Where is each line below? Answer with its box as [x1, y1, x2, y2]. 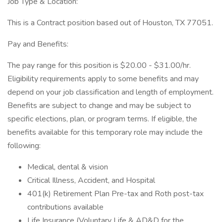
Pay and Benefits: [7, 39, 68, 50]
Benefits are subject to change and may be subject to [7, 100, 191, 111]
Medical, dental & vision [27, 162, 108, 172]
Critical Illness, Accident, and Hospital [27, 175, 155, 186]
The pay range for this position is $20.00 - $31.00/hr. [7, 60, 191, 71]
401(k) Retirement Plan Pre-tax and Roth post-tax [27, 188, 204, 199]
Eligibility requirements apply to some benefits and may [7, 73, 199, 84]
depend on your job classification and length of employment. [7, 87, 214, 98]
